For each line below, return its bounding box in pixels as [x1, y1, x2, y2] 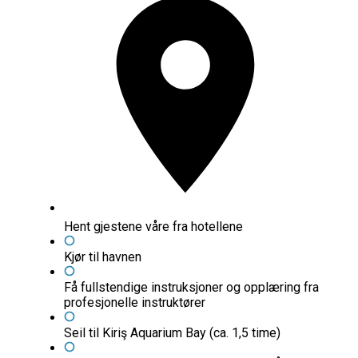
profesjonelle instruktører [64, 295, 205, 311]
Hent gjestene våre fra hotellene [64, 219, 243, 235]
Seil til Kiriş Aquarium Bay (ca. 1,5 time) [64, 325, 280, 341]
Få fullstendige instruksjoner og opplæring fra [64, 280, 319, 296]
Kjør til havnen [64, 249, 141, 265]
